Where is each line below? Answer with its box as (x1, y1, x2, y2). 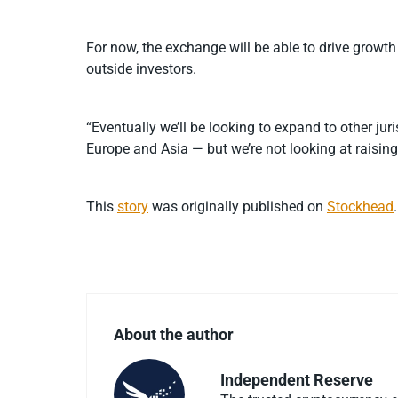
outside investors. (86, 60, 196, 78)
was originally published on (148, 198, 327, 216)
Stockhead (327, 198, 394, 216)
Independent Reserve (220, 370, 373, 390)
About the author (114, 325, 234, 345)
